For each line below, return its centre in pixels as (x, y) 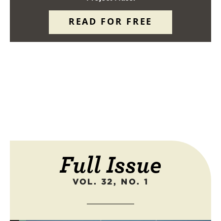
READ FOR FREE (110, 21)
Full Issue (110, 165)
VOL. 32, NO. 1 (110, 182)
